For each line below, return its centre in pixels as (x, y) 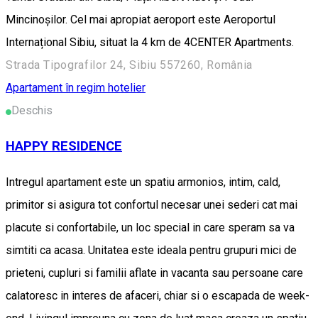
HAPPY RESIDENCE (64, 147)
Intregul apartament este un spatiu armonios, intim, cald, (143, 182)
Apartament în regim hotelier (76, 87)
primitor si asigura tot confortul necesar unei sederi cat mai (152, 205)
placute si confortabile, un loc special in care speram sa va (150, 228)
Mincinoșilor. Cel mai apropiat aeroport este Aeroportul (141, 19)
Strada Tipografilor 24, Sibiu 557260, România (129, 65)
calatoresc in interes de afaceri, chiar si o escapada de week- (158, 296)
